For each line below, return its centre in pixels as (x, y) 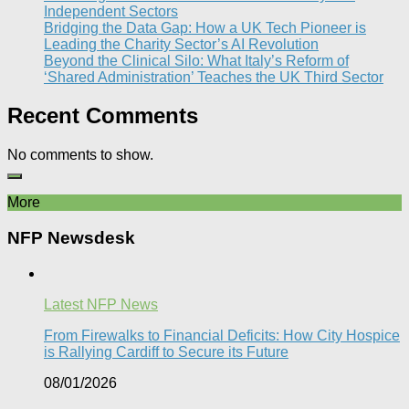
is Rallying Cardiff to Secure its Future (166, 351)
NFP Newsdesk (71, 238)
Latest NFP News (101, 304)
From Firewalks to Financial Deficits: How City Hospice (222, 335)
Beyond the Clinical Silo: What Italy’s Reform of (196, 60)
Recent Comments (103, 116)
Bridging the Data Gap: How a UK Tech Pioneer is (205, 27)
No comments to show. (80, 155)
